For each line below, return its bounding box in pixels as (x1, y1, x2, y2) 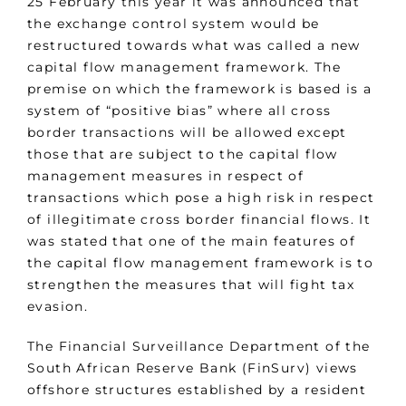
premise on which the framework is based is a (27, 81, 372, 98)
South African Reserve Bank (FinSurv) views (27, 360, 358, 377)
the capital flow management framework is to (27, 255, 374, 272)
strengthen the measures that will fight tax (27, 276, 355, 294)
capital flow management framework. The (27, 59, 342, 76)
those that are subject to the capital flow (27, 146, 338, 163)
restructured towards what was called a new (27, 37, 361, 54)
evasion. (27, 298, 89, 315)
